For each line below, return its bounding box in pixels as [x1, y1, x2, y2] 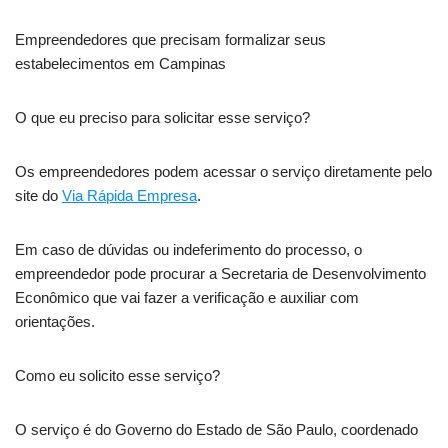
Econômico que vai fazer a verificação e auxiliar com [15, 288, 359, 306]
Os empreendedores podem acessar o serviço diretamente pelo [15, 162, 432, 180]
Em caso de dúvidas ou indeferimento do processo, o [15, 240, 362, 258]
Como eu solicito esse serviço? [15, 366, 220, 384]
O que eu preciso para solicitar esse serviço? [15, 108, 310, 126]
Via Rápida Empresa [62, 186, 197, 204]
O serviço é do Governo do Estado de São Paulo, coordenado [15, 420, 418, 438]
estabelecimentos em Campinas [15, 54, 226, 72]
